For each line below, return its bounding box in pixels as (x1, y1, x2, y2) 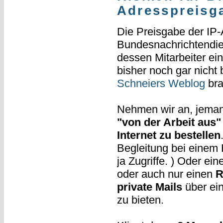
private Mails (116, 180, 182, 193)
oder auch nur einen (116, 167, 216, 180)
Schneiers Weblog (116, 77, 205, 90)
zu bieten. (116, 193, 164, 206)
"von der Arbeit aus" (116, 115, 221, 128)
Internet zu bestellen (116, 128, 221, 141)
